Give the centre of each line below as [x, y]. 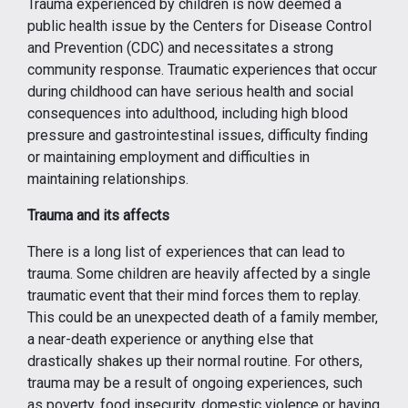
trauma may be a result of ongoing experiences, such [195, 383]
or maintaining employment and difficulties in [168, 157]
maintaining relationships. [108, 179]
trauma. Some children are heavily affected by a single [199, 274]
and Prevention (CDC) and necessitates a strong [180, 48]
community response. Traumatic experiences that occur [202, 70]
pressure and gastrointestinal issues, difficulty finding [198, 135]
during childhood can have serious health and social [190, 92]
